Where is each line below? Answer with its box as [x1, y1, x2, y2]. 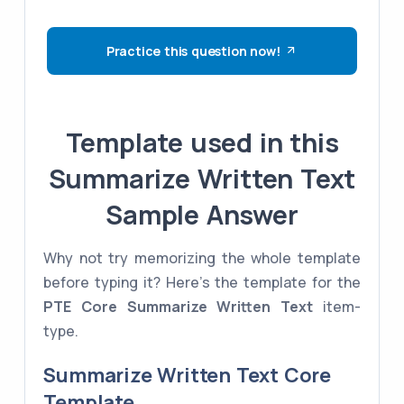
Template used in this [65, 124, 339, 161]
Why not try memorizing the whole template [43, 248, 361, 269]
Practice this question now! [106, 42, 280, 60]
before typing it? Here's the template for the [43, 272, 361, 293]
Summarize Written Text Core [43, 362, 331, 390]
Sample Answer [106, 197, 298, 234]
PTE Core [43, 297, 118, 317]
